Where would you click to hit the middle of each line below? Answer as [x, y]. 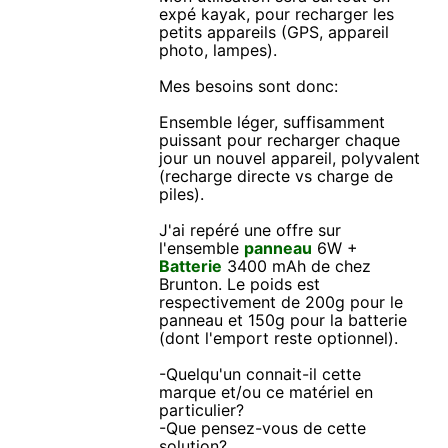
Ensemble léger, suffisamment [272, 121]
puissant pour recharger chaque [280, 139]
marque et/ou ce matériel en [266, 391]
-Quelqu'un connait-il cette [260, 373]
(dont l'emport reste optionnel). [279, 337]
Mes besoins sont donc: [249, 85]
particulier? [202, 409]
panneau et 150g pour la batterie [283, 319]
